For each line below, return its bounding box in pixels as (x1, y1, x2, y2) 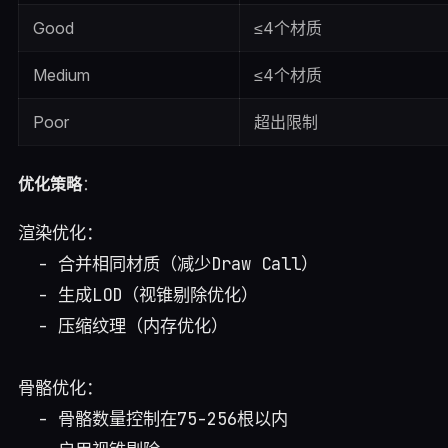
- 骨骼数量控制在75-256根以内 (17, 407, 288, 431)
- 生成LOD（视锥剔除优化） (17, 283, 258, 307)
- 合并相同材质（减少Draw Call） (17, 252, 318, 276)
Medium (32, 64, 90, 85)
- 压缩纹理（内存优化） (17, 314, 228, 338)
